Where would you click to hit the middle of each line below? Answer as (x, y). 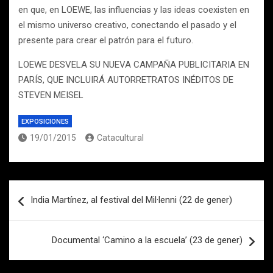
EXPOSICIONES (45, 122)
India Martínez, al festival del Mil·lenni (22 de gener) (131, 200)
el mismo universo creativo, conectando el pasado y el (127, 25)
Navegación (49, 189)
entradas (40, 228)
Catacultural (120, 138)
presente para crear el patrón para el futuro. (106, 40)
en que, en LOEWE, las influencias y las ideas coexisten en (134, 10)
